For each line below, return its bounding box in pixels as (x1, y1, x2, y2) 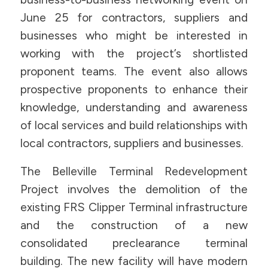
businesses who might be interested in (20, 29, 248, 43)
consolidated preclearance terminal (20, 236, 248, 250)
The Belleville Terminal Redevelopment (20, 164, 248, 178)
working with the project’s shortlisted (20, 47, 248, 61)
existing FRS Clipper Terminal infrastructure (20, 200, 248, 214)
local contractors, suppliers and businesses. (20, 136, 243, 151)
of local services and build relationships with (20, 118, 248, 133)
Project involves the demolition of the (20, 182, 248, 196)
